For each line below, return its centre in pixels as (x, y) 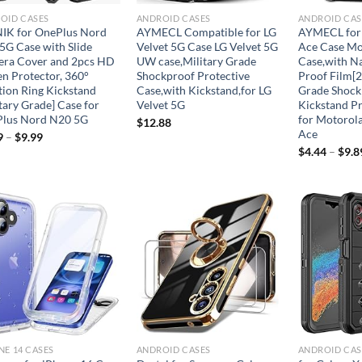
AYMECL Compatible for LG (206, 32)
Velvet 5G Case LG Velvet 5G (207, 47)
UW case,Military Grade (196, 61)
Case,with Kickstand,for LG (204, 90)
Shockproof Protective (193, 76)
